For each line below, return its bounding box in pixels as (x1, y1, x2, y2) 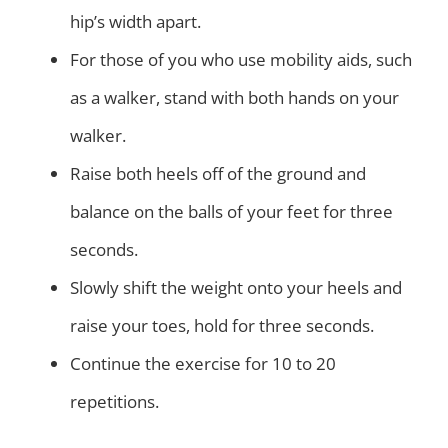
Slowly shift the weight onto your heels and (70, 275, 402, 299)
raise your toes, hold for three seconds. (70, 313, 374, 337)
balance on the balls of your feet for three (70, 199, 393, 223)
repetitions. (70, 389, 159, 413)
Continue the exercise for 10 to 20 (70, 351, 336, 375)
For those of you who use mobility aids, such (70, 47, 412, 71)
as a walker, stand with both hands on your (70, 85, 399, 109)
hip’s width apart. (70, 9, 201, 33)
